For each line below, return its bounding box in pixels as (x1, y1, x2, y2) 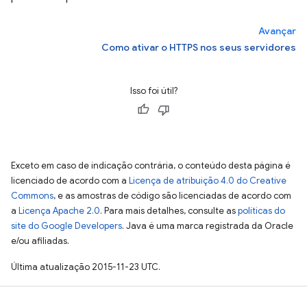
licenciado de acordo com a (11, 175, 129, 186)
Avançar (258, 25, 296, 37)
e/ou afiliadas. (11, 235, 69, 247)
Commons (11, 190, 53, 201)
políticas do (238, 205, 285, 217)
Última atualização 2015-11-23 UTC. (11, 261, 160, 273)
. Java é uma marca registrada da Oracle (122, 220, 293, 232)
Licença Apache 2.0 (19, 205, 100, 217)
